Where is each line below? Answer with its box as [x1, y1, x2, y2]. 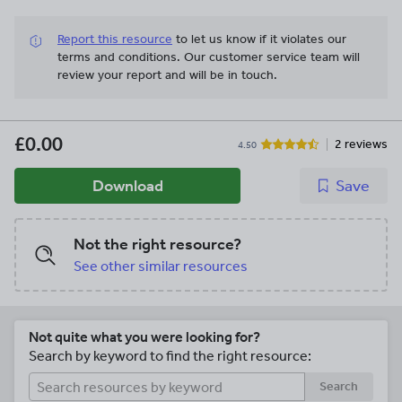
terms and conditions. [57, 49, 184, 66]
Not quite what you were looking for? [29, 328, 260, 346]
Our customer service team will [184, 49, 360, 66]
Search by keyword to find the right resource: [29, 347, 311, 365]
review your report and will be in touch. [57, 67, 277, 83]
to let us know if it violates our [176, 31, 346, 48]
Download [92, 176, 163, 197]
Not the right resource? [74, 234, 241, 255]
